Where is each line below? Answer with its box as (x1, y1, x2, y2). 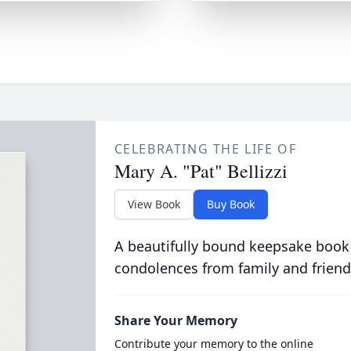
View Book (127, 197, 180, 212)
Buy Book (206, 197, 255, 212)
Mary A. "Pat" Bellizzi (114, 158, 288, 183)
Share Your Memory (114, 312, 237, 329)
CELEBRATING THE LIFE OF (114, 140, 297, 157)
